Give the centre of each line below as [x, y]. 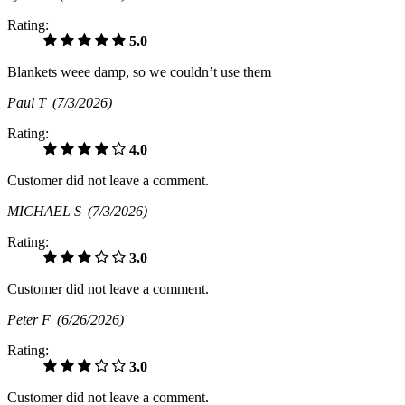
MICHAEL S [47, 212]
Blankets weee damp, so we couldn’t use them [139, 72]
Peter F [32, 320]
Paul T [30, 103]
